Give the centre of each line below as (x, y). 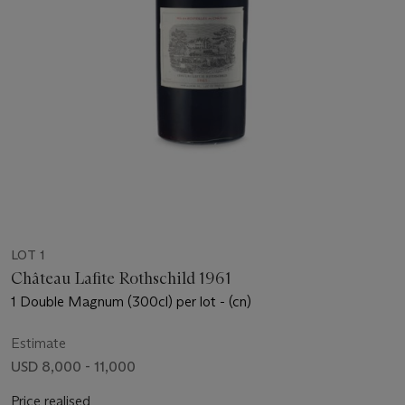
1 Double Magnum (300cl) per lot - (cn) (131, 301)
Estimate (38, 343)
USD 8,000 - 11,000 (73, 366)
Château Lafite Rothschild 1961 (121, 278)
